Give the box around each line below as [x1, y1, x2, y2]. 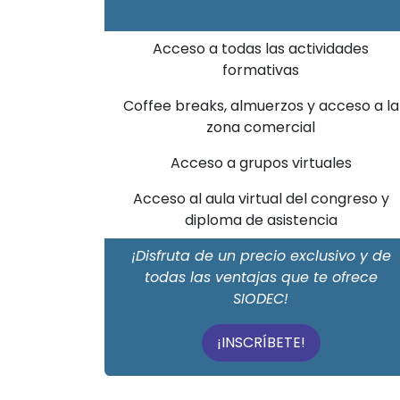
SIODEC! [233, 288, 288, 309]
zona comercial [206, 117, 315, 137]
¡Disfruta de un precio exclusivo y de [130, 246, 391, 266]
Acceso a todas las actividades [153, 38, 369, 59]
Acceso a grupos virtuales [170, 153, 352, 173]
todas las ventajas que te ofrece [144, 267, 378, 287]
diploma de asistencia [184, 210, 337, 230]
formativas [222, 60, 299, 80]
